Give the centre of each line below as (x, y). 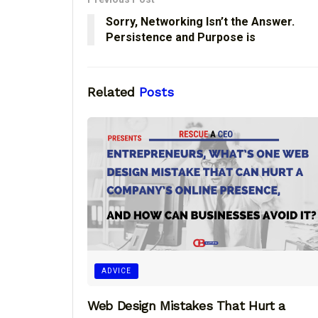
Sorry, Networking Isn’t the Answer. (202, 21)
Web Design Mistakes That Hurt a (186, 306)
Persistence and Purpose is (181, 37)
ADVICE (116, 271)
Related (111, 92)
